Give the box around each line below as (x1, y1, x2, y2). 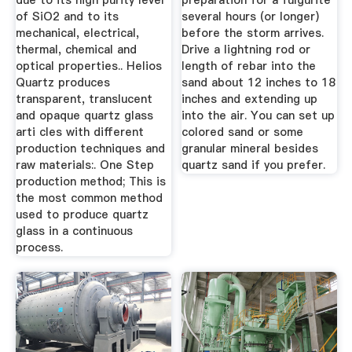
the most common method (15, 190, 163, 207)
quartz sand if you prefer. (181, 157, 326, 174)
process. (15, 240, 63, 256)
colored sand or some (181, 124, 304, 141)
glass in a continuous (15, 223, 133, 240)
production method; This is (15, 174, 166, 190)
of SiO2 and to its (15, 9, 119, 25)
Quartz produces (15, 75, 110, 91)
